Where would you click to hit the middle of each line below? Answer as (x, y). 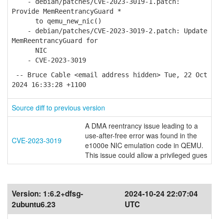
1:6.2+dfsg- (63, 194)
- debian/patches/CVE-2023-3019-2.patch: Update (109, 31)
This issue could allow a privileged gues (146, 155)
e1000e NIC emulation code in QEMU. (144, 145)
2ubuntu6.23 (34, 204)
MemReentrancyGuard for (55, 41)
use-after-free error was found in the (141, 135)
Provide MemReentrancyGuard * (66, 11)
